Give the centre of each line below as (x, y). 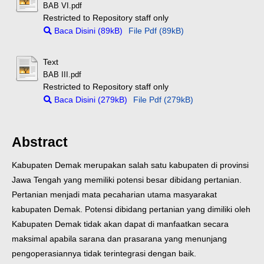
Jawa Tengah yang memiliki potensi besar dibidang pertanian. (127, 179)
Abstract (40, 142)
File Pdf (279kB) (164, 100)
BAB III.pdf (62, 75)
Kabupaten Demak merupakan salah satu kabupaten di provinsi (130, 165)
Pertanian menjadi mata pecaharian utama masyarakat (114, 194)
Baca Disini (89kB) (88, 30)
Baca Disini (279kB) (90, 100)
